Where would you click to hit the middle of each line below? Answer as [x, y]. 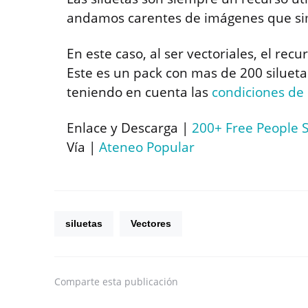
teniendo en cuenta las [139, 92]
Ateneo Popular [147, 147]
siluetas [84, 223]
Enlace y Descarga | [129, 128]
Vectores [151, 223]
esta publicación [140, 281]
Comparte [77, 281]
